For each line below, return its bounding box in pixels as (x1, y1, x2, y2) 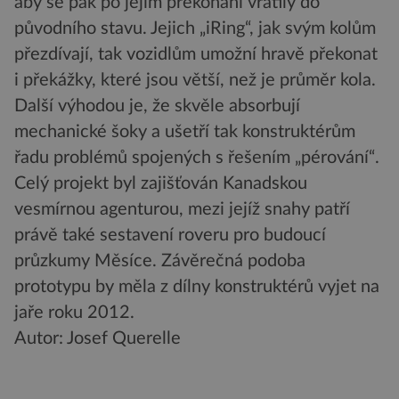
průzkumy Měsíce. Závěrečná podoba (14, 252, 305, 271)
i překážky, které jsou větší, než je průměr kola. (14, 71, 376, 90)
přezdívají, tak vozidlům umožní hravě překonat (14, 45, 378, 64)
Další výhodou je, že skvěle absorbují (14, 97, 300, 116)
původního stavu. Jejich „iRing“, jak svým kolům (14, 20, 376, 38)
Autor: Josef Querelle (14, 330, 181, 348)
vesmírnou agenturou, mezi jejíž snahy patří (14, 200, 350, 219)
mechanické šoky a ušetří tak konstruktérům (14, 123, 355, 142)
